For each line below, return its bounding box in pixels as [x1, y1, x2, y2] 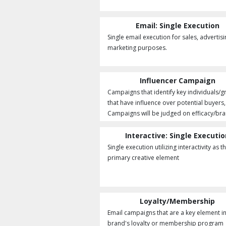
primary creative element [107, 153, 179, 162]
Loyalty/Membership [140, 196, 215, 206]
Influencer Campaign [139, 76, 215, 85]
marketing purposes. [107, 43, 167, 52]
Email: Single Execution [135, 21, 219, 30]
